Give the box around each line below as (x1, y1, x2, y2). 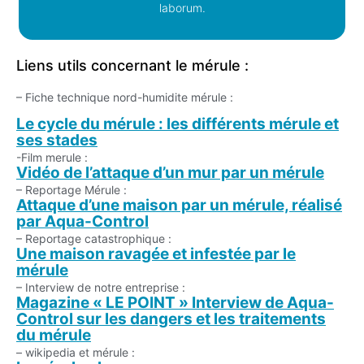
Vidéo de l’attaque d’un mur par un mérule (16, 163, 324, 183)
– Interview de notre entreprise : (16, 280, 188, 295)
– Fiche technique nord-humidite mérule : (16, 90, 236, 105)
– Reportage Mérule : (16, 183, 130, 197)
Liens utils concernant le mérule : (16, 57, 249, 75)
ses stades (16, 131, 97, 150)
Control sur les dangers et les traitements (16, 310, 326, 329)
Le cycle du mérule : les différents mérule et (16, 115, 339, 134)
